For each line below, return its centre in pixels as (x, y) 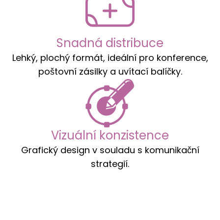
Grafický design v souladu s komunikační (110, 150)
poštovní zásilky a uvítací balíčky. (110, 71)
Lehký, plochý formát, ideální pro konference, (110, 57)
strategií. (110, 164)
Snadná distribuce (110, 43)
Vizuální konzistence (110, 135)
